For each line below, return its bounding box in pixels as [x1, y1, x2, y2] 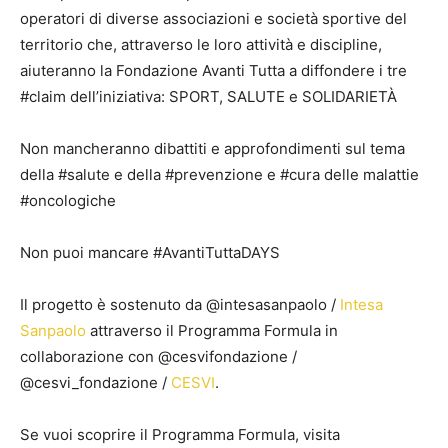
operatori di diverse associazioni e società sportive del [20, 8, 407, 28]
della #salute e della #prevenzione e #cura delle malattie [20, 164, 419, 184]
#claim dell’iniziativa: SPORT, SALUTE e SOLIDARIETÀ [20, 86, 397, 106]
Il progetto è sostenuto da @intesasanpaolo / [20, 294, 340, 314]
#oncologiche [20, 190, 116, 210]
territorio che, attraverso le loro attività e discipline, [20, 34, 382, 54]
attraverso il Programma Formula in [86, 320, 338, 340]
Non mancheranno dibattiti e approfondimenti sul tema [20, 138, 405, 158]
